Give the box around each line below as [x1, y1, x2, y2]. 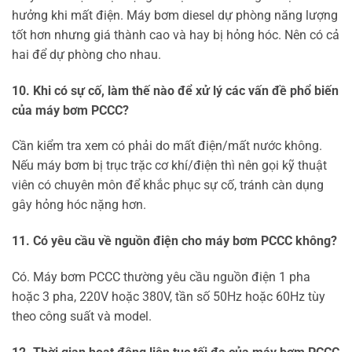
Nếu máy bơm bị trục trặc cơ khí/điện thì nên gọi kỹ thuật [12, 158, 327, 174]
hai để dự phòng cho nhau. [12, 46, 161, 62]
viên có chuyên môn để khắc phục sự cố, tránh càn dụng [12, 178, 324, 193]
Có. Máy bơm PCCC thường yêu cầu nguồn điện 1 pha [12, 269, 310, 284]
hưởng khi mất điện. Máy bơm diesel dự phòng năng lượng [12, 7, 338, 23]
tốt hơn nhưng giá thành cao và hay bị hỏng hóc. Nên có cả [12, 27, 339, 42]
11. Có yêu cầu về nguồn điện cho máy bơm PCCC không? [12, 233, 337, 249]
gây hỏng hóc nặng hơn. [12, 197, 146, 213]
